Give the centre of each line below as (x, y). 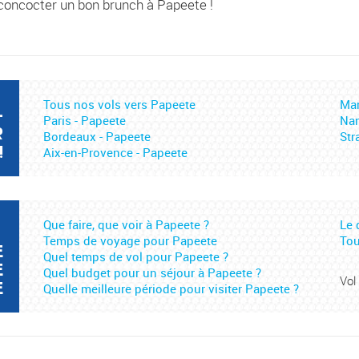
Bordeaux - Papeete (97, 137)
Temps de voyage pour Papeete (130, 241)
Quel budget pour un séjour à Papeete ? (152, 273)
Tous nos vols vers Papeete (119, 105)
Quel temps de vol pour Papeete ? (136, 257)
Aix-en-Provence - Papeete (115, 153)
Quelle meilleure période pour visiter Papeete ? (171, 289)
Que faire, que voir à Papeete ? (126, 225)
